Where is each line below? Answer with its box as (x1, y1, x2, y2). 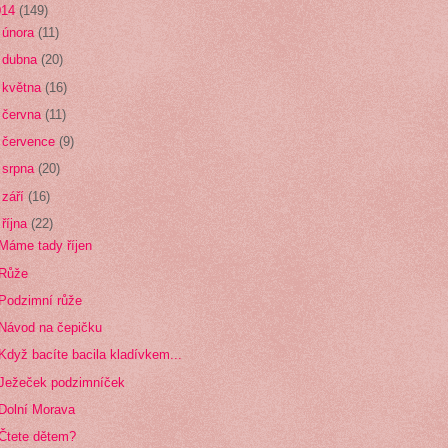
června (2, 106, 46, 122)
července (2, 134, 60, 150)
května (2, 79, 46, 95)
